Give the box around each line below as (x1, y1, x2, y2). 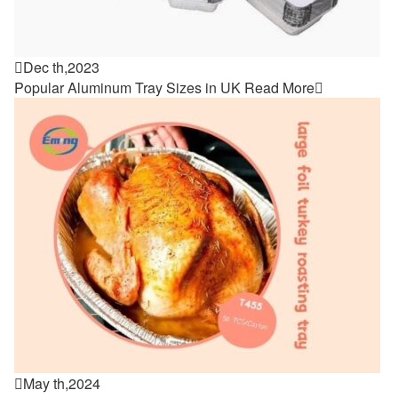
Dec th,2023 (23, 57, 99, 77)
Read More (244, 77, 314, 98)
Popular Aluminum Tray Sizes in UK (14, 77, 241, 98)
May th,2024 (23, 373, 100, 394)
